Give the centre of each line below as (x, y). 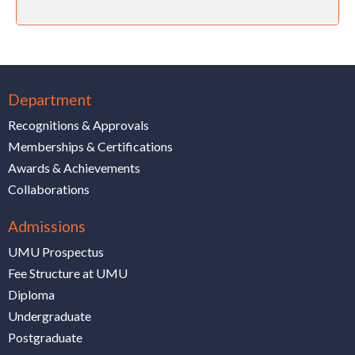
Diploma (31, 294)
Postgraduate (45, 337)
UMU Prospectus (56, 251)
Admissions (47, 226)
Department (50, 99)
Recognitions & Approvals (78, 124)
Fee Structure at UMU (68, 273)
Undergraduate (50, 315)
